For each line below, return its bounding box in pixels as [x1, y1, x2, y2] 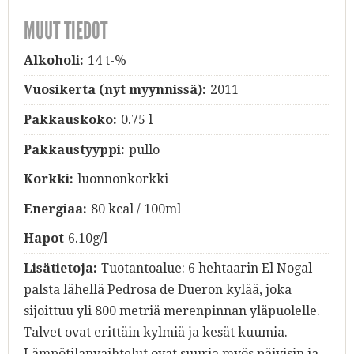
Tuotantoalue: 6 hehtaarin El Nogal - [100, 261, 320, 277]
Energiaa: [24, 201, 87, 217]
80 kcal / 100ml [90, 201, 181, 217]
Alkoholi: [24, 52, 84, 68]
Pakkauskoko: [24, 112, 117, 128]
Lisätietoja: [24, 261, 97, 277]
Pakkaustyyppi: [24, 141, 125, 157]
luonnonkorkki [77, 171, 168, 187]
